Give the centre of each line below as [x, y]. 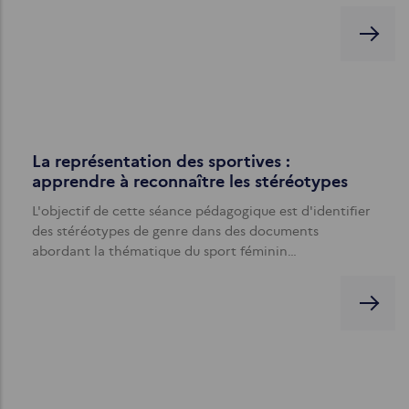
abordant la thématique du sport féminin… [164, 251]
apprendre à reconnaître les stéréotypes [190, 181]
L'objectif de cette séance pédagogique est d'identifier [201, 210]
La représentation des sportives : [161, 161]
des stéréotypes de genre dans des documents [175, 231]
